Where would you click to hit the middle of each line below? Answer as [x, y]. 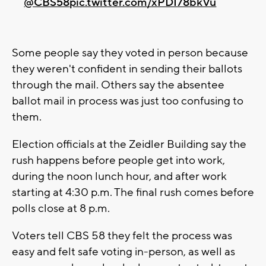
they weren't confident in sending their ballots [127, 69]
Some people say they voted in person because [130, 53]
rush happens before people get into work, [118, 160]
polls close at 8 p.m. [62, 208]
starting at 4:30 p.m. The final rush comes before [133, 192]
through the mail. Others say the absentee [118, 85]
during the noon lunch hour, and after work [119, 176]
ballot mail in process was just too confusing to [128, 101]
